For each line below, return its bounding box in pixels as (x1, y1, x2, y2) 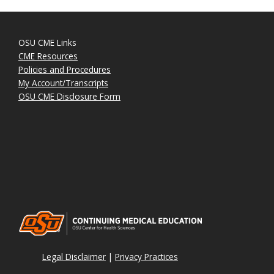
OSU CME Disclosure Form (18, 91, 120, 102)
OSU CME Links (18, 37, 76, 48)
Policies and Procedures (18, 64, 111, 75)
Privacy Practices (115, 250, 178, 262)
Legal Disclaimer (42, 250, 106, 262)
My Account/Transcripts (18, 77, 108, 89)
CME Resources (18, 50, 78, 62)
